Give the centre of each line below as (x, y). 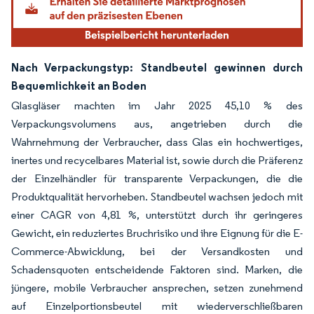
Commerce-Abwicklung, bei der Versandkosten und (157, 251)
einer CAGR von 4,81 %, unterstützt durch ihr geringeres (157, 214)
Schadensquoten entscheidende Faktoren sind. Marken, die (157, 269)
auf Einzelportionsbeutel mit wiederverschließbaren (157, 306)
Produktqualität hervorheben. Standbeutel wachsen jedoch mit (157, 196)
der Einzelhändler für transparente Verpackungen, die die (157, 178)
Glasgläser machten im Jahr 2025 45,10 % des (157, 105)
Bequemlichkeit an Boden (79, 85)
